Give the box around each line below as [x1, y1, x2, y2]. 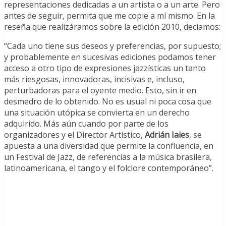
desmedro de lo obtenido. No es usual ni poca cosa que [4, 96, 211, 107]
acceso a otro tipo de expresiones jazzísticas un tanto [4, 63, 206, 74]
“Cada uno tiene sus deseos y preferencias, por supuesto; [4, 40, 221, 52]
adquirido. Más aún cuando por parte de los [4, 118, 168, 130]
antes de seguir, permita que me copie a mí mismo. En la [4, 10, 215, 22]
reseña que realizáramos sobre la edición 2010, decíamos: [4, 21, 220, 33]
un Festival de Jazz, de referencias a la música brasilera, [4, 151, 212, 163]
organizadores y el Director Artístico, [4, 129, 145, 141]
